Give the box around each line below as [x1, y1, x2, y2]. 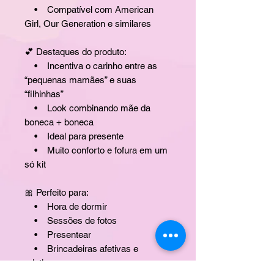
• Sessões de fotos [24, 215, 117, 226]
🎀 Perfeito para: [24, 187, 89, 198]
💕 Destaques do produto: [24, 46, 127, 57]
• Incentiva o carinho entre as [24, 60, 157, 71]
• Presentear [24, 229, 91, 240]
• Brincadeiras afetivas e [24, 243, 138, 254]
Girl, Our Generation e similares [24, 18, 151, 29]
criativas [24, 257, 58, 268]
